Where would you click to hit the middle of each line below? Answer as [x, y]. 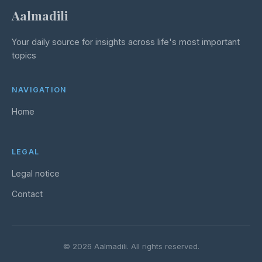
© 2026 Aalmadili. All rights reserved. [131, 247]
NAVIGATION [39, 90]
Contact [27, 194]
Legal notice [36, 174]
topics [24, 56]
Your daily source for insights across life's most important [126, 42]
